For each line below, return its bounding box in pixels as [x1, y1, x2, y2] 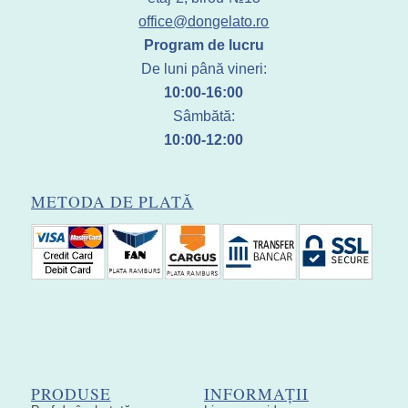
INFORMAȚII [203, 382, 309, 405]
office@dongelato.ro [138, 14, 270, 30]
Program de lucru [143, 37, 264, 54]
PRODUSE [30, 382, 111, 405]
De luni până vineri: [140, 61, 267, 77]
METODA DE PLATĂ [30, 190, 194, 213]
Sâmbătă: [172, 108, 235, 125]
